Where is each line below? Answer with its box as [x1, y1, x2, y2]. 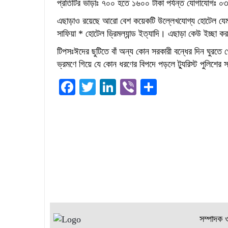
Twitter [96, 78, 143, 96]
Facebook [75, 78, 138, 96]
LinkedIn [116, 78, 176, 96]
